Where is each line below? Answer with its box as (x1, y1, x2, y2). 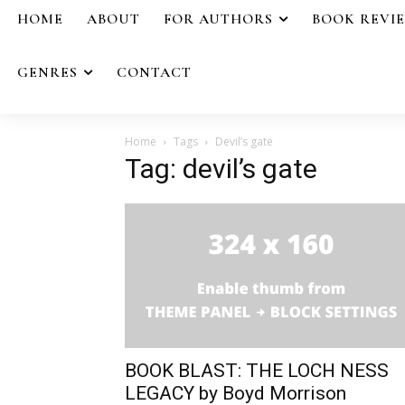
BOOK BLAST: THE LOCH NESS (125, 359, 389, 381)
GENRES (17, 62, 78, 81)
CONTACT (117, 62, 192, 81)
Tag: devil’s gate (125, 152, 317, 184)
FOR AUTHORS (164, 10, 273, 28)
